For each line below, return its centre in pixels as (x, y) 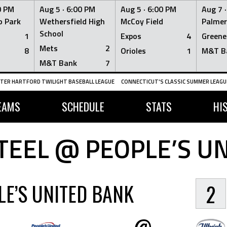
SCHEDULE (83, 106)
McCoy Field (142, 21)
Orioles (133, 51)
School (51, 33)
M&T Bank (58, 63)
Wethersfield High (72, 21)
